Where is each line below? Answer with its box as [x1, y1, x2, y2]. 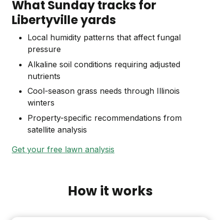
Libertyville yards [12, 12, 116, 28]
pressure [27, 44, 61, 55]
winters [27, 98, 55, 108]
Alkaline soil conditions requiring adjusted [27, 59, 180, 69]
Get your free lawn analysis [12, 144, 114, 154]
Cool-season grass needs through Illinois [27, 86, 180, 96]
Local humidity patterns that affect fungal [27, 32, 181, 43]
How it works [67, 182, 153, 200]
